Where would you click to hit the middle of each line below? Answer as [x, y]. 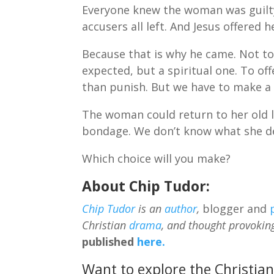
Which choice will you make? [157, 158]
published [108, 241]
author [181, 208]
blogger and [235, 208]
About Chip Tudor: [146, 186]
